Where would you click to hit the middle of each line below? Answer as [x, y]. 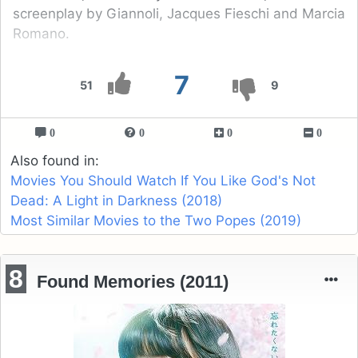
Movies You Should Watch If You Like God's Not [163, 180]
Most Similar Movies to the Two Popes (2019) [156, 220]
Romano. [41, 33]
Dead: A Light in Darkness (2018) [116, 200]
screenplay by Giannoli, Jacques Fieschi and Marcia [179, 13]
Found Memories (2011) [133, 281]
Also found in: [55, 160]
